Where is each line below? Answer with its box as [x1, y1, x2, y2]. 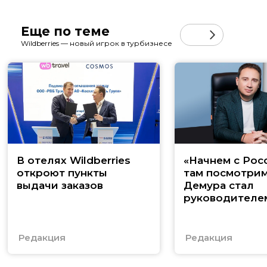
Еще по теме [21, 23, 110, 39]
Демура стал [184, 179, 254, 191]
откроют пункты [17, 166, 107, 179]
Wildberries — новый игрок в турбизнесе [21, 38, 172, 48]
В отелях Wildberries [17, 154, 131, 166]
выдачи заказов [17, 179, 103, 191]
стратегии [184, 216, 241, 229]
